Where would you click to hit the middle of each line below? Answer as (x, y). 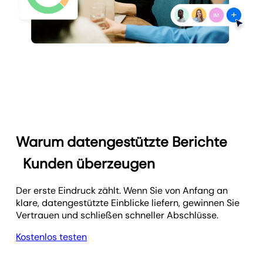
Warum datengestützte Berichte (122, 142)
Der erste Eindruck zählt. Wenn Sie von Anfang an (122, 191)
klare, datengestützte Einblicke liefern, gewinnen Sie (128, 203)
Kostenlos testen (52, 237)
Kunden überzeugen (89, 164)
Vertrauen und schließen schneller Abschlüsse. (117, 215)
